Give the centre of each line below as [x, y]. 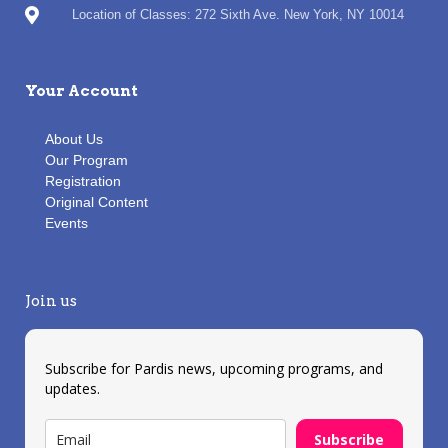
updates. [72, 389]
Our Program [86, 160]
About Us [74, 139]
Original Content [96, 202]
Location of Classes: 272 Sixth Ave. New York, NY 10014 [237, 15]
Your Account [81, 91]
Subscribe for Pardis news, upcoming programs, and [214, 369]
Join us [51, 301]
